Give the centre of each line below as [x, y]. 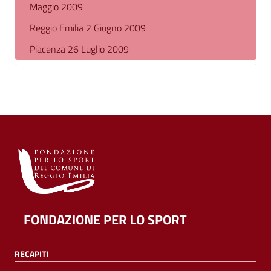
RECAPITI [31, 254]
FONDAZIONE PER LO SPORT [105, 220]
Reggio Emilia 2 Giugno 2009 [88, 28]
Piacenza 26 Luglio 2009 [79, 49]
